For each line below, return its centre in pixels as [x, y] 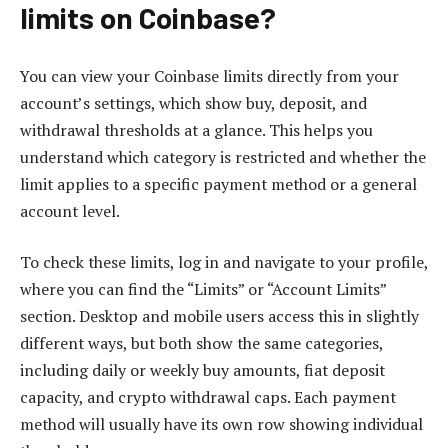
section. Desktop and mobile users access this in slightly [219, 316]
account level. [70, 210]
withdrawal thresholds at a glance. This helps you [196, 129]
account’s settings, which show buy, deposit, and [193, 102]
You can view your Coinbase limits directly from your [209, 75]
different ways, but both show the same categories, [201, 343]
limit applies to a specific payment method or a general [218, 183]
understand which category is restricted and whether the [223, 156]
